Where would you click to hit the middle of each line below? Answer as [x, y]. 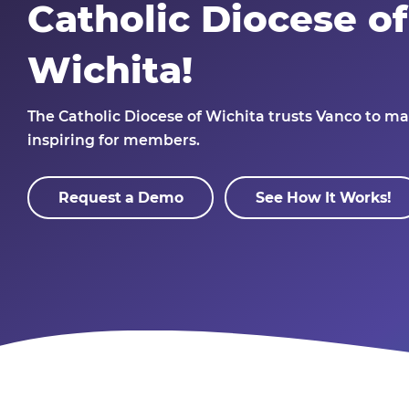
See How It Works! [323, 197]
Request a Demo [121, 197]
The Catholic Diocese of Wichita [146, 117]
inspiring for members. [114, 141]
